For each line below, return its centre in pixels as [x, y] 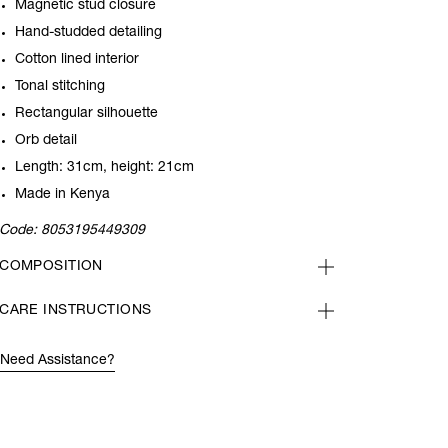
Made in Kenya [65, 195]
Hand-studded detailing [91, 33]
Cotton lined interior [77, 60]
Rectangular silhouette [87, 114]
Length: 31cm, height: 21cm [105, 168]
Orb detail [48, 141]
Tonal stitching [60, 87]
